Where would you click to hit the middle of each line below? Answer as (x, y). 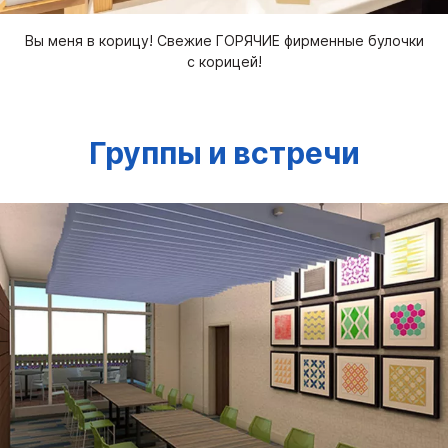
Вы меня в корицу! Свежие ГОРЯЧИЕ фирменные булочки (224, 41)
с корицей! (224, 62)
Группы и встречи (224, 154)
